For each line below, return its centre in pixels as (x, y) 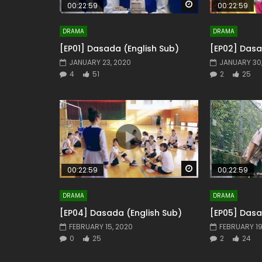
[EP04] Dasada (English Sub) (121, 213)
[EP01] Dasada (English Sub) (119, 48)
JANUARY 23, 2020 (100, 62)
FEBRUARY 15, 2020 (101, 226)
